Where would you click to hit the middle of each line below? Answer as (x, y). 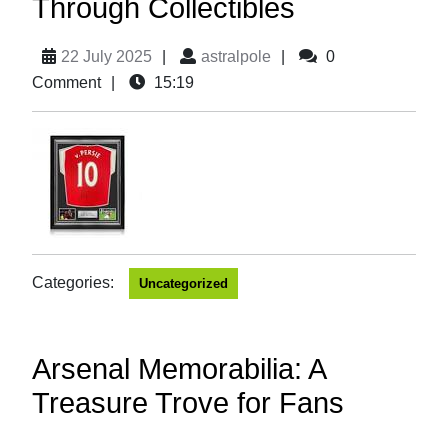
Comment (66, 82)
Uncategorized (183, 283)
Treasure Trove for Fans (188, 403)
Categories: (73, 282)
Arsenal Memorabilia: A (178, 369)
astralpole (236, 56)
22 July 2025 (106, 56)
